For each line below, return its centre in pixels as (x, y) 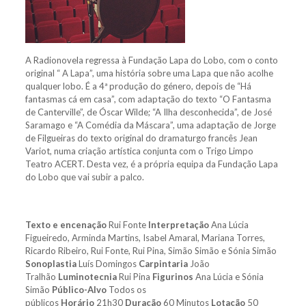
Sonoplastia (52, 264)
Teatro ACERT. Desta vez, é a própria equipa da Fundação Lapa (151, 164)
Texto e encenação (67, 225)
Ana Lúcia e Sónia (229, 277)
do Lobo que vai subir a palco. (84, 177)
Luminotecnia (88, 277)
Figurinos (173, 277)
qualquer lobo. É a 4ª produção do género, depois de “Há (138, 86)
